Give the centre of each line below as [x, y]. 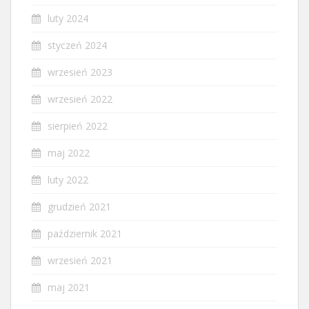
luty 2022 [68, 179]
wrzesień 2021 [80, 260]
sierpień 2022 [78, 126]
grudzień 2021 [79, 206]
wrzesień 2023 [80, 72]
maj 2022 [69, 152]
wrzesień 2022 [80, 99]
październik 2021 [85, 233]
